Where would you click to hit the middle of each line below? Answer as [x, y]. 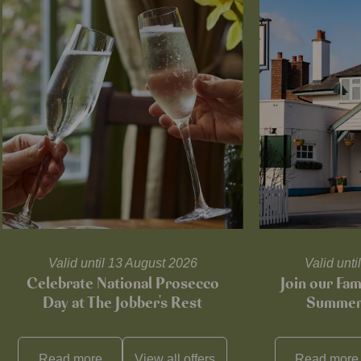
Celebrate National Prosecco [122, 284]
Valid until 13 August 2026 [122, 263]
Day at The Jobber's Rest [123, 303]
